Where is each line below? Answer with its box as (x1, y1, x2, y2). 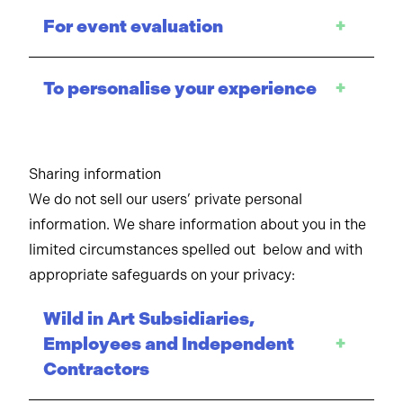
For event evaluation (43, 15, 223, 37)
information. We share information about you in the (29, 216, 366, 233)
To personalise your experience (43, 77, 317, 99)
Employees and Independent (43, 333, 294, 354)
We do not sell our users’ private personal (29, 191, 302, 208)
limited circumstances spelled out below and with (29, 241, 363, 258)
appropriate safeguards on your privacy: (29, 266, 295, 283)
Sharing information (29, 166, 161, 183)
